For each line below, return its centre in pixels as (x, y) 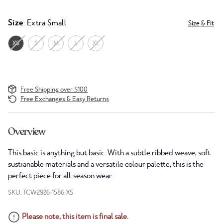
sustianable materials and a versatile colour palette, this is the (106, 165)
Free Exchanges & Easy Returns (65, 99)
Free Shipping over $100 (54, 89)
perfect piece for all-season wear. (61, 176)
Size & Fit (201, 23)
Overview (27, 132)
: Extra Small (45, 23)
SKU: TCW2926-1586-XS (41, 193)
